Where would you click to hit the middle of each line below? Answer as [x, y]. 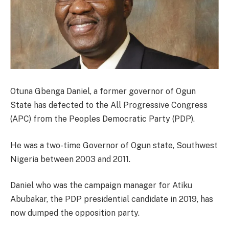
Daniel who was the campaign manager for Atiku [101, 186]
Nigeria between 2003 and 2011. [70, 159]
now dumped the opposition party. [75, 213]
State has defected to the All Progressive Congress [109, 105]
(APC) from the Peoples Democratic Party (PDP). [102, 119]
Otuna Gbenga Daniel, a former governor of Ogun [103, 91]
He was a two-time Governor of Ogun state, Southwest [114, 145]
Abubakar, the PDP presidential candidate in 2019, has [112, 199]
